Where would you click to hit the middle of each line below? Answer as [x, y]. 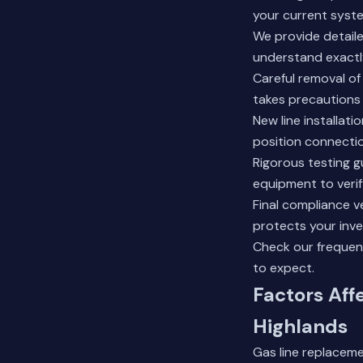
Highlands [300, 326]
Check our [285, 247]
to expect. [284, 268]
